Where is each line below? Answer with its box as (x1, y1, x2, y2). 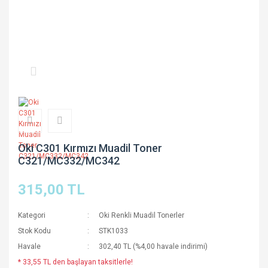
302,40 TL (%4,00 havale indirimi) (99, 242, 208, 251)
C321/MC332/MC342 (18, 154, 120, 167)
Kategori (18, 211, 45, 220)
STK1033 (99, 227, 129, 235)
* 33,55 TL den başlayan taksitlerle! (18, 258, 133, 266)
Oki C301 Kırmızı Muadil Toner (18, 142, 162, 154)
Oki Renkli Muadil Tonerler (99, 211, 185, 220)
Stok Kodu (18, 227, 51, 235)
